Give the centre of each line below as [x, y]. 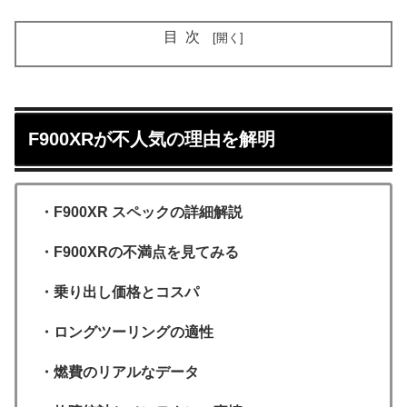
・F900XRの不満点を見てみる [139, 252]
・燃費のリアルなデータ [119, 372]
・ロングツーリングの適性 [126, 332]
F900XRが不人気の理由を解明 [152, 139]
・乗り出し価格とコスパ [119, 292]
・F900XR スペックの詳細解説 [141, 212]
